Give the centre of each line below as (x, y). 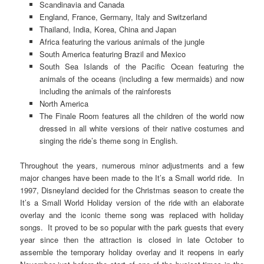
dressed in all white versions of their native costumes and (141, 128)
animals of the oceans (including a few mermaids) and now (141, 79)
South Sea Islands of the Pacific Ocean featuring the (141, 67)
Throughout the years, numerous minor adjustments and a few (132, 166)
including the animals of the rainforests (105, 91)
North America (64, 104)
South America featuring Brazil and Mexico (112, 54)
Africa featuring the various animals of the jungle (122, 42)
